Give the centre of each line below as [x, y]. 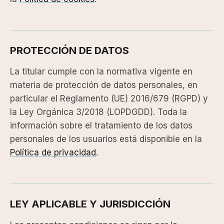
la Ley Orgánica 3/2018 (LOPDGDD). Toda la [98, 112]
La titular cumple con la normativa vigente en [101, 71]
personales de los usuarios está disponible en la [106, 139]
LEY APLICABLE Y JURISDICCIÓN [90, 204]
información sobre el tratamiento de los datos [101, 125]
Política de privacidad [53, 152]
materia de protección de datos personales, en [104, 85]
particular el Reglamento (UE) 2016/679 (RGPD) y [109, 98]
